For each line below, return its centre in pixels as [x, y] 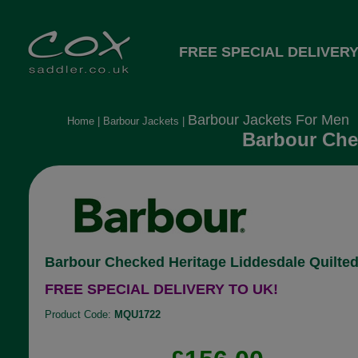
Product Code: [79, 314]
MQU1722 [137, 314]
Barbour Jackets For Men [268, 120]
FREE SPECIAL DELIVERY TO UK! [161, 289]
